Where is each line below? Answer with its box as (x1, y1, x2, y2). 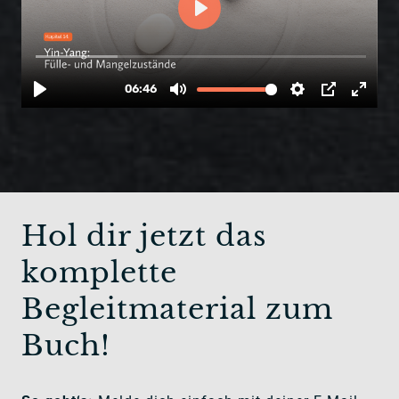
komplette (21, 254, 177, 290)
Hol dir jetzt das (21, 217, 267, 254)
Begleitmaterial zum (21, 290, 333, 327)
